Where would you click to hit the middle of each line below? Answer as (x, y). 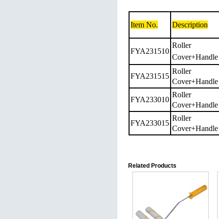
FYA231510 (150, 51)
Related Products (152, 166)
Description (190, 25)
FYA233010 (150, 99)
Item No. (144, 25)
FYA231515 (150, 76)
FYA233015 (150, 123)
